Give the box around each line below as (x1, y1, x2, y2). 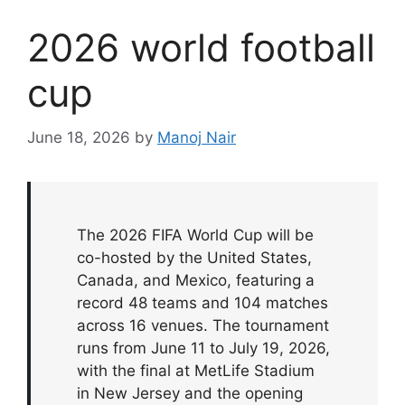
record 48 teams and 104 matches (77, 293, 329, 312)
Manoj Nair (157, 127, 236, 146)
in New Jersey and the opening (77, 383, 304, 402)
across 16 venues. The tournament (77, 316, 330, 334)
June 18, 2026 (27, 127, 130, 146)
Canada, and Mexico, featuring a (77, 270, 316, 289)
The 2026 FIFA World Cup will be (77, 225, 315, 244)
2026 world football (27, 24, 375, 71)
